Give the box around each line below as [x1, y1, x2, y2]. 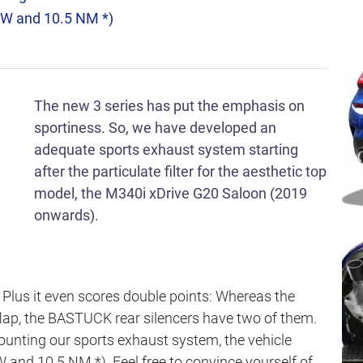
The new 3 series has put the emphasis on [34, 97, 305, 114]
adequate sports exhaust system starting [34, 141, 298, 158]
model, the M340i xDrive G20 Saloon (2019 [34, 185, 307, 202]
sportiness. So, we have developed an [34, 119, 276, 136]
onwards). [34, 207, 99, 224]
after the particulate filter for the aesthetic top [34, 163, 327, 180]
